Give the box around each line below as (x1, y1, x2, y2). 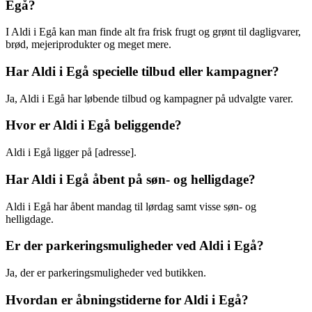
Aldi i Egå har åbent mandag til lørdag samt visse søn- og (6, 200, 256, 212)
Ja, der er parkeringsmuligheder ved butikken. (6, 267, 206, 279)
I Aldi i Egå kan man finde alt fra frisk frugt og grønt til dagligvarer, (6, 26, 301, 38)
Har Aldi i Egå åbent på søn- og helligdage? (6, 171, 256, 187)
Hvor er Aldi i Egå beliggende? (6, 118, 182, 133)
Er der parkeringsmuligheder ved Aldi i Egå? (6, 238, 264, 253)
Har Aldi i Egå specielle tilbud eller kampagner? (6, 63, 279, 79)
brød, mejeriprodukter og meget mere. (6, 38, 171, 51)
